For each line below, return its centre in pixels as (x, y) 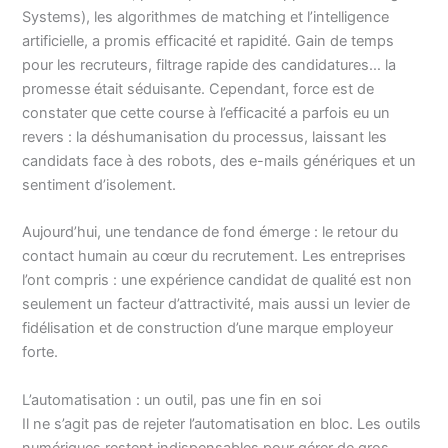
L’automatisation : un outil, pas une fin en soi (172, 399)
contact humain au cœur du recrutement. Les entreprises (214, 256)
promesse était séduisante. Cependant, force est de (198, 88)
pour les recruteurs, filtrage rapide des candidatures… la (209, 64)
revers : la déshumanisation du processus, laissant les (205, 136)
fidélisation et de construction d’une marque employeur (208, 328)
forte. (40, 352)
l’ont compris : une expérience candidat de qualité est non (217, 280)
